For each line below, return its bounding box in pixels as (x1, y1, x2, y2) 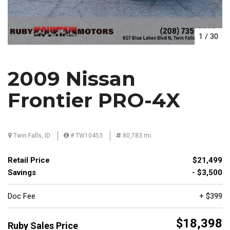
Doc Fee (8, 191, 35, 201)
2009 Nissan (8, 66, 136, 91)
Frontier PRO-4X (8, 87, 180, 112)
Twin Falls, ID (12, 131, 50, 139)
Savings (8, 167, 36, 177)
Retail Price (8, 155, 50, 165)
